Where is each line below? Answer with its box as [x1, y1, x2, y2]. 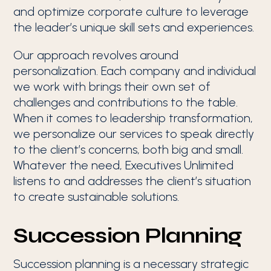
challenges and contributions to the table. [13, 95, 238, 109]
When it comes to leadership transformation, [13, 111, 253, 125]
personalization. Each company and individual [13, 64, 256, 78]
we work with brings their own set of [13, 79, 211, 94]
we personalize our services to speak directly [13, 126, 255, 141]
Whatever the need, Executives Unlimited [13, 158, 234, 172]
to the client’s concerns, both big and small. [13, 142, 244, 157]
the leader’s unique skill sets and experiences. [13, 20, 255, 34]
